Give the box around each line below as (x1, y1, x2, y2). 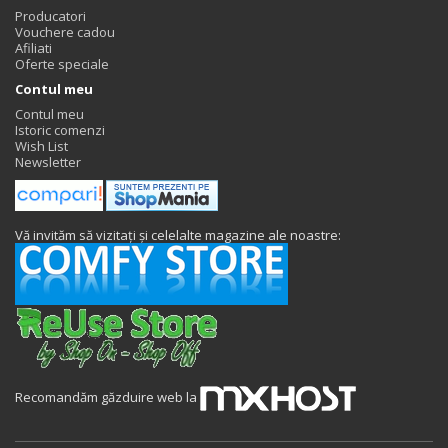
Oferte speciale (15, 54, 109, 73)
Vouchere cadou (15, 22, 115, 41)
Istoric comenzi (15, 120, 105, 139)
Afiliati (15, 38, 52, 57)
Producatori (15, 6, 86, 25)
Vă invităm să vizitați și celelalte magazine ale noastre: (15, 225, 341, 244)
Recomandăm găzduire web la (15, 387, 200, 406)
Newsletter (15, 152, 81, 171)
